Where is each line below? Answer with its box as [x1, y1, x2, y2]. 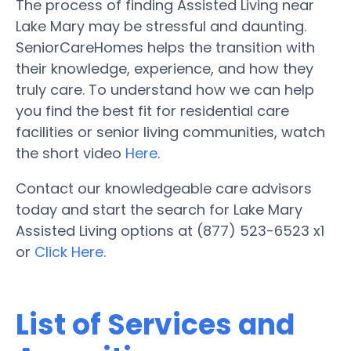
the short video [16, 143, 125, 163]
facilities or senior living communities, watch [16, 121, 325, 142]
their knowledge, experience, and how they [16, 58, 313, 78]
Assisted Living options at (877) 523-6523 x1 [16, 220, 324, 241]
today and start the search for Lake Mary [16, 199, 302, 219]
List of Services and [16, 304, 295, 345]
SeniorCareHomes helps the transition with [16, 37, 315, 57]
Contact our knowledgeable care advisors [16, 178, 312, 198]
